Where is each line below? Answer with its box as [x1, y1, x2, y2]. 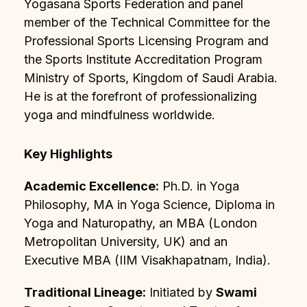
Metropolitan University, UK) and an [24, 234, 228, 249]
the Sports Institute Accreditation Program [24, 51, 262, 66]
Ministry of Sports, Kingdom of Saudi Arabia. [24, 70, 278, 85]
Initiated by [146, 284, 216, 299]
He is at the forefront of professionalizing [24, 88, 257, 103]
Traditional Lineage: [24, 284, 146, 299]
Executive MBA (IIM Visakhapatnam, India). [24, 252, 271, 267]
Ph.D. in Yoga [159, 178, 239, 193]
